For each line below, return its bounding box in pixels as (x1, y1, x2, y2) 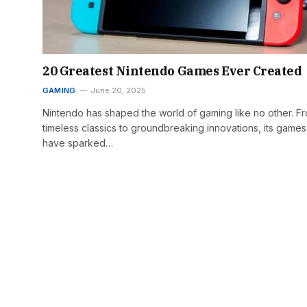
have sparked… (42, 136, 113, 149)
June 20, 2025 (90, 85, 147, 95)
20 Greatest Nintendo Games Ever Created (42, 62, 302, 79)
